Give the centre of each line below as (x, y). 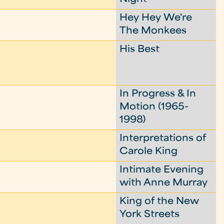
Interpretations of (163, 139)
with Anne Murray (164, 183)
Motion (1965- (154, 107)
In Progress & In (158, 94)
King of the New (159, 202)
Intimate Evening (162, 170)
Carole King (149, 152)
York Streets (150, 215)
